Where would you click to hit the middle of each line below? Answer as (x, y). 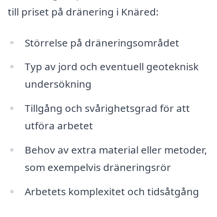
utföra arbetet (59, 126)
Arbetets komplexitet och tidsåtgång (112, 191)
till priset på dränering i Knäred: (83, 11)
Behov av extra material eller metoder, (116, 150)
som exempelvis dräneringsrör (98, 167)
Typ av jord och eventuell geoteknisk (111, 67)
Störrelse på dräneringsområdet (102, 42)
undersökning (58, 84)
